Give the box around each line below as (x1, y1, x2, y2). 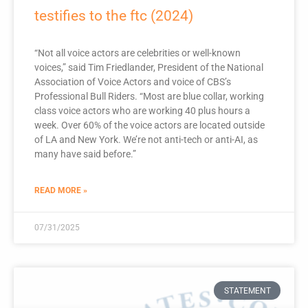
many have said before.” (34, 148, 136, 160)
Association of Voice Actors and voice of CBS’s (34, 76, 231, 88)
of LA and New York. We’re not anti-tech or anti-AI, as (34, 134, 258, 146)
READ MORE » (34, 186, 87, 196)
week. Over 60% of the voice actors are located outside (34, 120, 265, 131)
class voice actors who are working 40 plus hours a (34, 105, 250, 117)
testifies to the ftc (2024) (34, 8, 193, 25)
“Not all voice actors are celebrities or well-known (34, 47, 241, 59)
